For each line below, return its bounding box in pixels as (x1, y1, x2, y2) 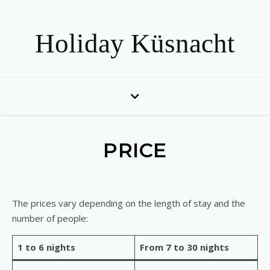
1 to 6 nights (17, 241, 75, 253)
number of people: (12, 212, 88, 224)
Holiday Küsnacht (35, 28, 235, 58)
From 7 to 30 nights (139, 241, 229, 253)
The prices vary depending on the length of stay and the (12, 197, 245, 209)
